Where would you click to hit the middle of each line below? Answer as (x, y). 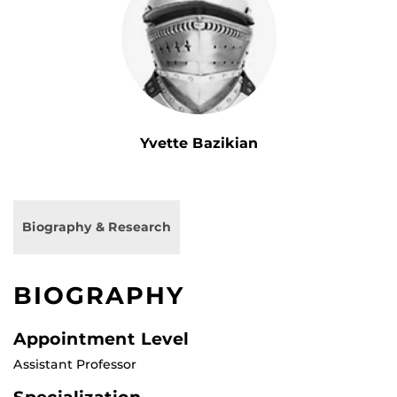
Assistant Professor (75, 365)
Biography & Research (97, 227)
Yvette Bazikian (198, 144)
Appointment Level (101, 339)
